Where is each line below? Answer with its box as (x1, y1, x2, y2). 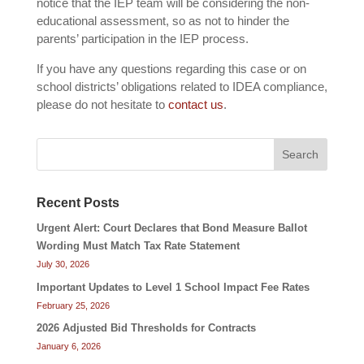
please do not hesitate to (36, 97, 168, 112)
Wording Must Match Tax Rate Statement (36, 240, 240, 253)
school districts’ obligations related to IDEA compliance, (36, 80, 327, 94)
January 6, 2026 (36, 341, 101, 352)
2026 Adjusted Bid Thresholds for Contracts (36, 322, 256, 335)
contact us (167, 97, 223, 112)
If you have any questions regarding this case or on (36, 62, 306, 76)
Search (282, 148, 319, 162)
